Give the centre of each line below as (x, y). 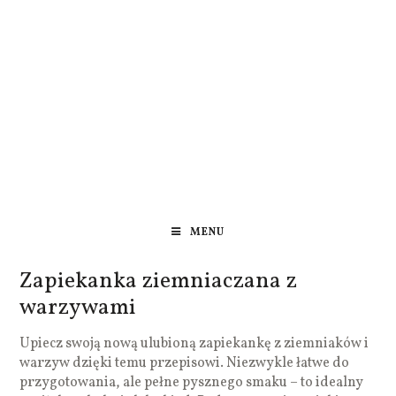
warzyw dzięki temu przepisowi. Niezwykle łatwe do (185, 363)
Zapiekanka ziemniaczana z (159, 281)
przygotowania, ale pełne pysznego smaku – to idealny (192, 382)
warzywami (78, 308)
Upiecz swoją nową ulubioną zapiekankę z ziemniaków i (194, 343)
